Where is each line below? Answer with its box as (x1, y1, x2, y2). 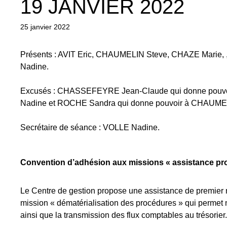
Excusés (20, 86, 51, 95)
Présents (20, 50, 52, 59)
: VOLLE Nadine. (97, 123, 160, 132)
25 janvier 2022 (20, 23, 70, 31)
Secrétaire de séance (20, 123, 97, 132)
